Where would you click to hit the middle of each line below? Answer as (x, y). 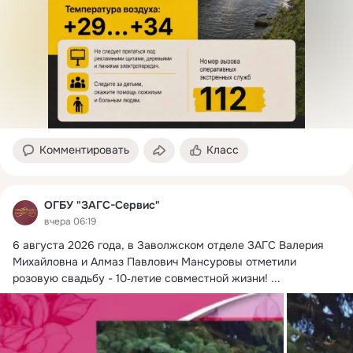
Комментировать (84, 150)
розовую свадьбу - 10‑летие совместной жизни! (140, 278)
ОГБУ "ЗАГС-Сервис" (102, 205)
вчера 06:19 (70, 221)
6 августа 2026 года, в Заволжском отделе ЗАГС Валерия (168, 245)
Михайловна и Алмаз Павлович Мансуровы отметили (154, 261)
